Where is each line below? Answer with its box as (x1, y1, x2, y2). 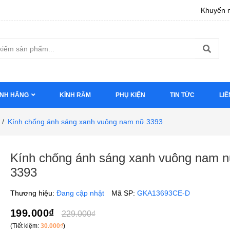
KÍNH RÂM (60, 91, 91, 99)
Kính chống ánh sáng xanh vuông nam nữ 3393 (8, 118, 163, 126)
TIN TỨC (170, 91, 195, 99)
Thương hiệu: (10, 189, 56, 197)
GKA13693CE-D (137, 189, 190, 197)
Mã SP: (111, 189, 137, 197)
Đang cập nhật (56, 189, 104, 197)
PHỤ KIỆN (116, 91, 145, 99)
